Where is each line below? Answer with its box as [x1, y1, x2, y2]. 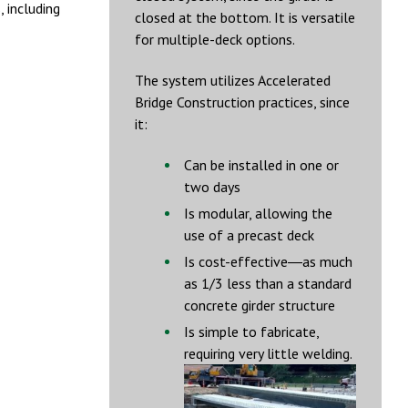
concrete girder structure [184, 295, 335, 314]
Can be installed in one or [184, 155, 339, 174]
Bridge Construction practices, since [135, 93, 350, 111]
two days [184, 177, 240, 196]
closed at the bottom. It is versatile [135, 8, 355, 27]
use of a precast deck [184, 225, 314, 244]
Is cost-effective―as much [184, 251, 352, 270]
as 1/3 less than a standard [184, 273, 352, 292]
